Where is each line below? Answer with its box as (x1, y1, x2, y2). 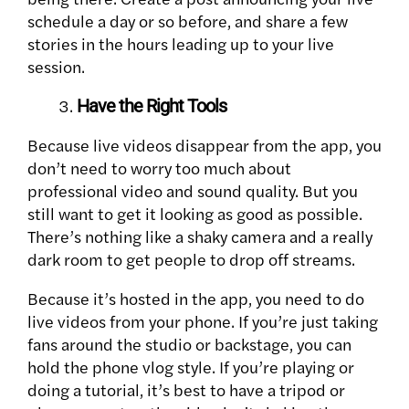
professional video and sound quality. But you (27, 179, 358, 203)
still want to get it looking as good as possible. (27, 202, 362, 225)
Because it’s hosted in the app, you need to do (27, 287, 364, 310)
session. (27, 55, 85, 79)
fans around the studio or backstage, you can (27, 332, 351, 356)
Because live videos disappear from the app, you (27, 133, 382, 157)
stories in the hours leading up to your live (27, 32, 334, 56)
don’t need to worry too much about (27, 156, 291, 180)
